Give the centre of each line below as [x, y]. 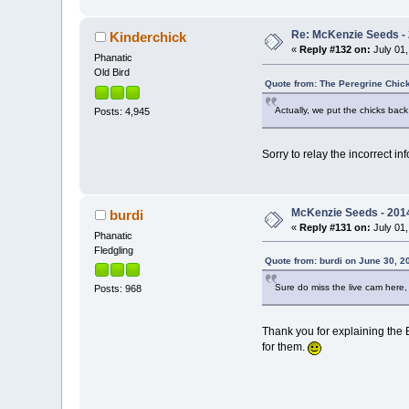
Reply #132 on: [336, 50]
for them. [284, 347]
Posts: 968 [118, 288]
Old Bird [112, 73]
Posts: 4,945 [122, 111]
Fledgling [114, 250]
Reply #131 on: [336, 227]
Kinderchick [147, 37]
